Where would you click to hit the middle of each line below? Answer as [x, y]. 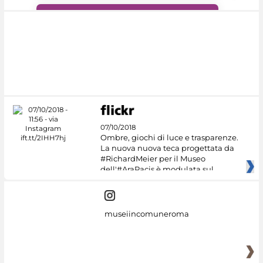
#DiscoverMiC [75, 77]
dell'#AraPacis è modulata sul [157, 169]
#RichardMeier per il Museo [153, 159]
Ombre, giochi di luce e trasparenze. [169, 138]
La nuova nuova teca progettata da [167, 148]
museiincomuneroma [146, 213]
